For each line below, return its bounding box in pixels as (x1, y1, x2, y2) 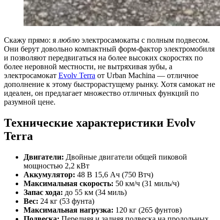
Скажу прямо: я (4, 36, 58, 45)
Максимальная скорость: (24, 179, 113, 188)
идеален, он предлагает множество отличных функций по (4, 89, 199, 98)
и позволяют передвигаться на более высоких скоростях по (4, 54, 203, 62)
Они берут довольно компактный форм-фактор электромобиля (4, 45, 215, 54)
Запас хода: (24, 188, 63, 197)
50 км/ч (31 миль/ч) (113, 179, 179, 188)
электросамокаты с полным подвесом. (80, 36, 210, 45)
